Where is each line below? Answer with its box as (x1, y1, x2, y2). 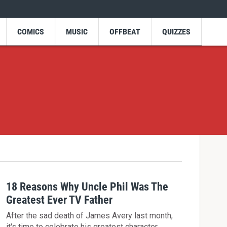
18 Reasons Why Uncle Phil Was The (6, 180, 169, 194)
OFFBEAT (109, 26, 141, 36)
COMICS (17, 26, 44, 36)
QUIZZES (162, 26, 191, 36)
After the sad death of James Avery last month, (6, 210, 173, 220)
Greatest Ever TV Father (6, 193, 113, 207)
